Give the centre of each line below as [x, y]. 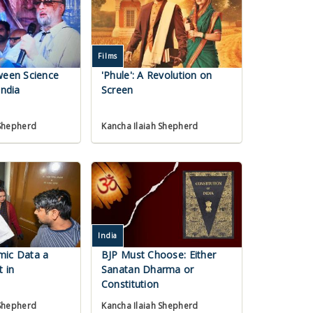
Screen [117, 90]
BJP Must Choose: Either [159, 255]
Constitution [130, 284]
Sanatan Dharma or [147, 270]
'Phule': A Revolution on [156, 75]
